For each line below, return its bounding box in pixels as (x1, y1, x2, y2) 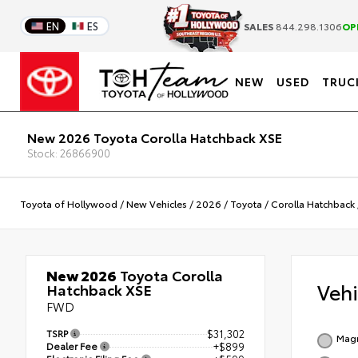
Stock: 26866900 (27, 145, 111, 160)
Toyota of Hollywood (20, 196, 117, 210)
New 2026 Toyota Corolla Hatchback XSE (27, 127, 283, 146)
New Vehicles (126, 196, 187, 210)
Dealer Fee (46, 338, 100, 352)
